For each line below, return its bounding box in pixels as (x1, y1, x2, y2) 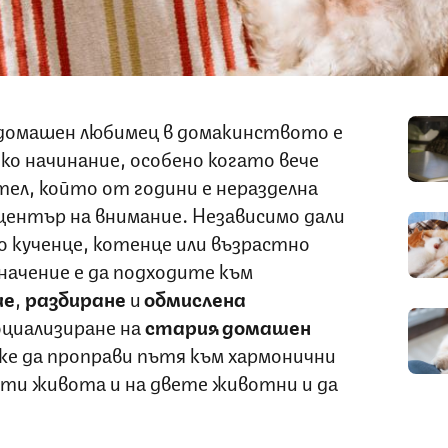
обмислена (140, 282, 246, 312)
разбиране (24, 282, 126, 312)
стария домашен (144, 310, 311, 340)
